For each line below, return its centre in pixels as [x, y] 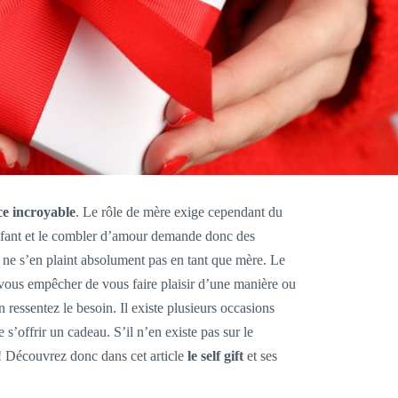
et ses [260, 356]
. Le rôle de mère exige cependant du [179, 212]
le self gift [215, 356]
